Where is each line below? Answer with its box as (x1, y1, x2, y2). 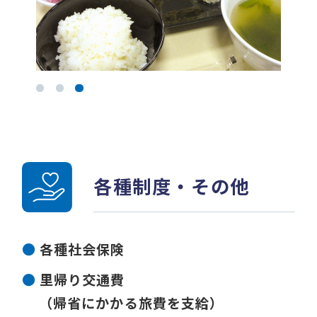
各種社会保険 (40, 239, 125, 260)
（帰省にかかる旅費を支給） (39, 292, 224, 313)
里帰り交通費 (40, 269, 125, 289)
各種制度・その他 (93, 173, 250, 200)
